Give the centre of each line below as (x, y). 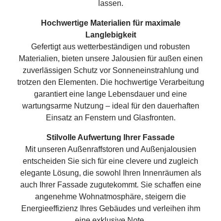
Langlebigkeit (110, 35)
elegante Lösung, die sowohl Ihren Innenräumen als (110, 173)
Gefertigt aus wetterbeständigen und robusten (110, 47)
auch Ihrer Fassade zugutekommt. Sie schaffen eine (110, 185)
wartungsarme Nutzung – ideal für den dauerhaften (110, 106)
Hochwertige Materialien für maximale (110, 23)
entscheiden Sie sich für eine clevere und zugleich (110, 161)
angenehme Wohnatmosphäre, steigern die (110, 197)
